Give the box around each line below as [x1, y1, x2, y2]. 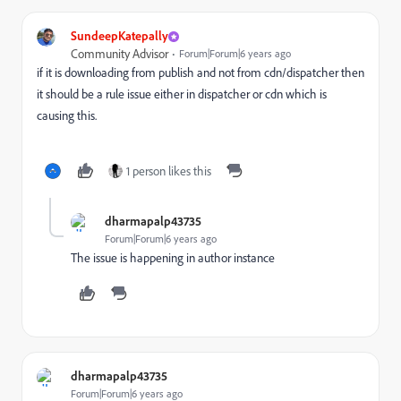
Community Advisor [71, 46, 168, 62]
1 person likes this [126, 163, 211, 179]
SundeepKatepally [71, 28, 168, 43]
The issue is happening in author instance [71, 250, 275, 266]
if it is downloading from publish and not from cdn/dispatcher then [37, 64, 364, 81]
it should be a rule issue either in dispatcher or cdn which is [37, 86, 327, 102]
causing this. [37, 107, 97, 124]
